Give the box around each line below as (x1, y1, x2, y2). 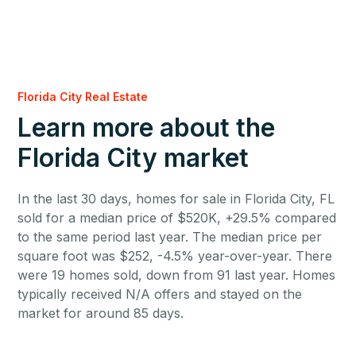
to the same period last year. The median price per (17, 229, 323, 245)
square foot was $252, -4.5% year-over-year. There (17, 248, 333, 264)
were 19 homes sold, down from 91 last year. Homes (17, 267, 336, 283)
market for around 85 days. (17, 305, 184, 321)
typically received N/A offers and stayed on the (17, 286, 303, 302)
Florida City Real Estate (17, 90, 149, 103)
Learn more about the (17, 112, 276, 143)
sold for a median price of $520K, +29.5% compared (17, 210, 337, 226)
